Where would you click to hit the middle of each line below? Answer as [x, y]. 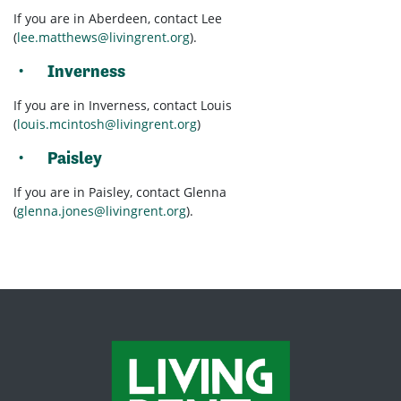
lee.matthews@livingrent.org [103, 38]
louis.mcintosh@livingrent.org [107, 124]
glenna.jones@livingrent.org [102, 211]
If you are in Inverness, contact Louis [123, 106]
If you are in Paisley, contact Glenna [120, 192]
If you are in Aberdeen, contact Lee [118, 19]
